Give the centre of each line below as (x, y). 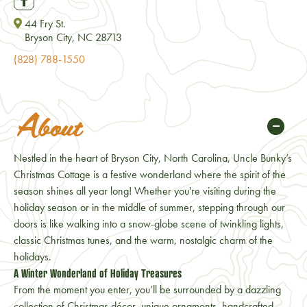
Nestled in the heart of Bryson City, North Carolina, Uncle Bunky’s (153, 158)
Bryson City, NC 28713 (73, 37)
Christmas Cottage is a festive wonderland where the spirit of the (150, 174)
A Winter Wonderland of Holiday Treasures (98, 273)
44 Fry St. (45, 24)
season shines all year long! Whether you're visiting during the (145, 191)
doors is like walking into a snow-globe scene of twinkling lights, (149, 224)
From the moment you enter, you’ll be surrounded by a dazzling (147, 290)
